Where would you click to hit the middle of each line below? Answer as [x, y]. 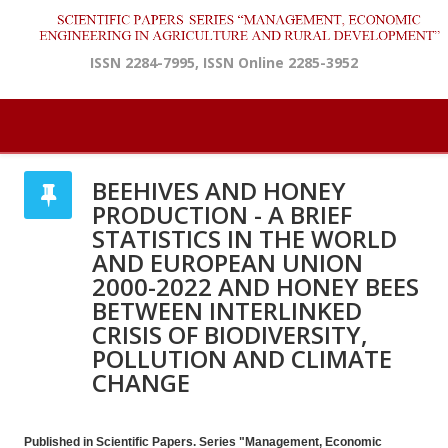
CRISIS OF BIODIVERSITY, [230, 335]
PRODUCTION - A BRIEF [222, 215]
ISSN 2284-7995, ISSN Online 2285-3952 [224, 63]
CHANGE [141, 383]
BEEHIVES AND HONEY [219, 191]
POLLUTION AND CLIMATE [242, 359]
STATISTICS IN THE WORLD [244, 239]
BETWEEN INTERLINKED [227, 311]
